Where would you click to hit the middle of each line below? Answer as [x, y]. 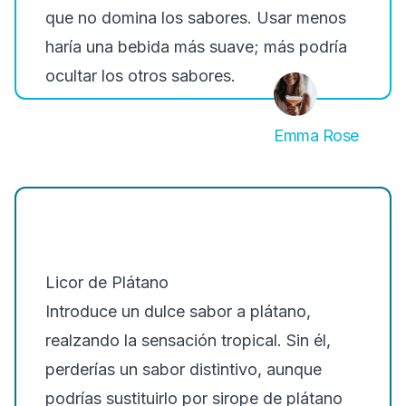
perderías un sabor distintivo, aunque [184, 369]
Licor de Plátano [107, 282]
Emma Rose [316, 135]
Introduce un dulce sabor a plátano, [178, 311]
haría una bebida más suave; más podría [196, 47]
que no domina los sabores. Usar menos [196, 18]
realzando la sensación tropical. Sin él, [188, 340]
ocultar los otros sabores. [140, 76]
